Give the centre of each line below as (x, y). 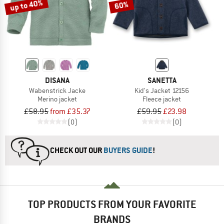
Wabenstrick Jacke (57, 90)
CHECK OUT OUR (77, 150)
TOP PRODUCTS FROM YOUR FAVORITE (112, 204)
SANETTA (162, 80)
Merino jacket (57, 99)
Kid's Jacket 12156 (162, 90)
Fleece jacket (162, 99)
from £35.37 (70, 111)
